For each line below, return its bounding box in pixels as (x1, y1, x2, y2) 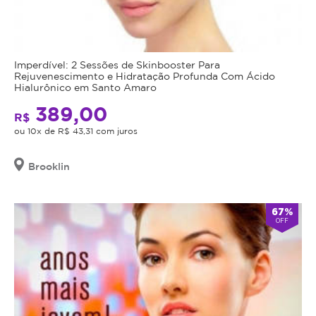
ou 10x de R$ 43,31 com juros (14, 126, 138, 136)
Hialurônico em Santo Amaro (14, 82, 157, 93)
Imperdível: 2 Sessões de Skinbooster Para (14, 59, 220, 71)
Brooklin (28, 161, 70, 172)
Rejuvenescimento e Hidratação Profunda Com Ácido (14, 71, 275, 82)
